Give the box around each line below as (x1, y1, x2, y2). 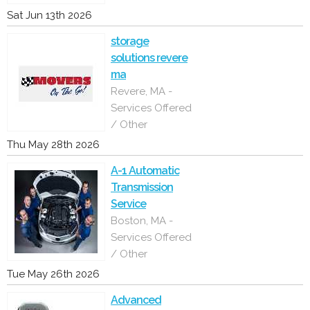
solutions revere (111, 51, 188, 64)
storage (111, 35, 149, 48)
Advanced (111, 293, 161, 307)
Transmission (111, 181, 173, 194)
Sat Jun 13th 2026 (7, 9, 92, 21)
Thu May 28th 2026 (7, 138, 100, 151)
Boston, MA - (111, 215, 173, 227)
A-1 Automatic (111, 164, 179, 177)
